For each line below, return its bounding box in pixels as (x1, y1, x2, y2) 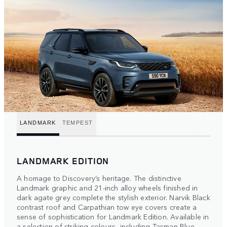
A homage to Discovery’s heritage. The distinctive (17, 173, 181, 183)
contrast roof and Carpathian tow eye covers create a (17, 202, 197, 212)
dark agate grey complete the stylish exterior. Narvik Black (17, 192, 210, 203)
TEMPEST (62, 119, 93, 126)
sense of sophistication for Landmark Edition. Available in (17, 211, 209, 222)
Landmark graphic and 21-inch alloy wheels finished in (17, 182, 198, 193)
